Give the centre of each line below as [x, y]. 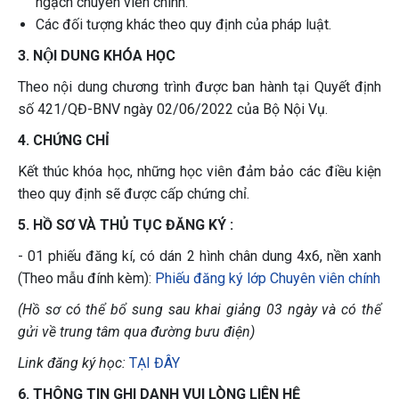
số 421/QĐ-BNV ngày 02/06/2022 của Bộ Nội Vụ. [173, 109]
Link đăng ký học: [72, 363]
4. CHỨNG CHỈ [64, 140]
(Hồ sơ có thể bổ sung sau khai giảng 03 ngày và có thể [199, 309]
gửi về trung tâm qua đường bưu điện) [136, 332]
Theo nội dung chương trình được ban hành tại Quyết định [199, 87]
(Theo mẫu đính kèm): [86, 278]
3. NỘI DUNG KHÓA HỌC [97, 56]
